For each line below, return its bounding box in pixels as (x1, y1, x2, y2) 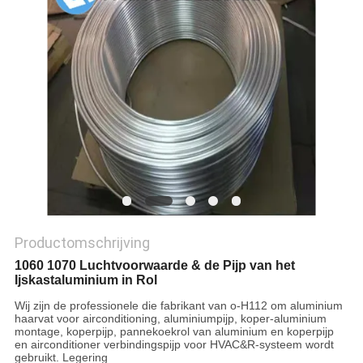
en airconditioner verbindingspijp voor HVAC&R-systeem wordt (14, 338, 334, 352)
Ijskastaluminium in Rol (14, 273, 157, 288)
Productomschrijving (14, 234, 150, 252)
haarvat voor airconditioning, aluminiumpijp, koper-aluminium (14, 312, 327, 326)
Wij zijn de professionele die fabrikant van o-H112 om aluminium (14, 299, 343, 313)
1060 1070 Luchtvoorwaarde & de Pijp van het (14, 258, 295, 273)
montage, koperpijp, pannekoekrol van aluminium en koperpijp (14, 325, 334, 339)
